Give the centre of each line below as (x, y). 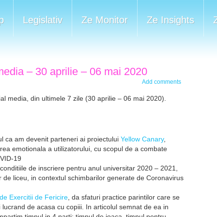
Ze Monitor (105, 20)
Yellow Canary (142, 139)
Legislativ (43, 20)
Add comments (162, 82)
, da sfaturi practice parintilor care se (124, 197)
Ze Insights (170, 20)
